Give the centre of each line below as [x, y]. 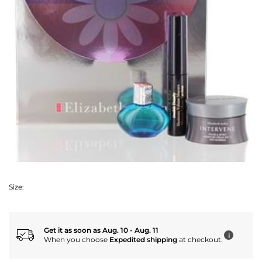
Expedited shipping [143, 240]
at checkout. [200, 240]
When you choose [77, 240]
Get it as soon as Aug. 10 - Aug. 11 [101, 230]
